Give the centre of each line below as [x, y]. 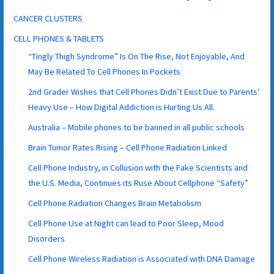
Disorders [47, 238]
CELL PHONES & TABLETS [59, 38]
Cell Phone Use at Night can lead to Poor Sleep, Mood [126, 223]
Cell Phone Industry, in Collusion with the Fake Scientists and [138, 167]
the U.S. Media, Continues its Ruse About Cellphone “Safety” [139, 183]
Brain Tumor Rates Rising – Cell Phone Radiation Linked [128, 147]
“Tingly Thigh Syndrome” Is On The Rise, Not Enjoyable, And [137, 56]
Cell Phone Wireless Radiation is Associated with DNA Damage [142, 258]
